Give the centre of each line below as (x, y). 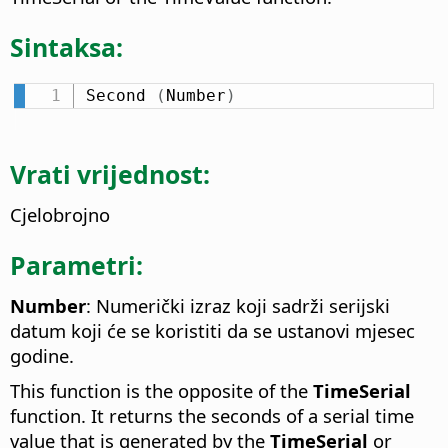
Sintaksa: (66, 46)
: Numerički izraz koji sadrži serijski (238, 305)
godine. (42, 355)
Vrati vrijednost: (110, 174)
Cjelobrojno (60, 215)
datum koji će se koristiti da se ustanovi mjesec (212, 330)
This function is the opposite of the (161, 390)
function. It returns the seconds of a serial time (212, 415)
